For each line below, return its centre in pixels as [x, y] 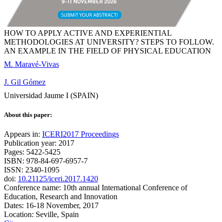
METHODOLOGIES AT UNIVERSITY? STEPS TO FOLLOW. [109, 42]
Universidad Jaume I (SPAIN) [51, 95]
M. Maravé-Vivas [31, 64]
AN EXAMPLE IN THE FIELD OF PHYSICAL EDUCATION [108, 51]
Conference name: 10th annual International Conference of [96, 188]
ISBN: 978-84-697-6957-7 [46, 161]
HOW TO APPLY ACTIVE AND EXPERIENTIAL [88, 33]
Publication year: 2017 [39, 143]
